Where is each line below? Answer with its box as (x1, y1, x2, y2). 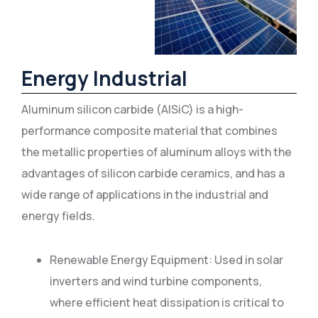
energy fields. (21, 208, 95, 224)
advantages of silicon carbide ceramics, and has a (21, 165, 285, 181)
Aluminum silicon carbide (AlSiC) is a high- (21, 102, 243, 117)
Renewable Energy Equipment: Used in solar (50, 252, 283, 268)
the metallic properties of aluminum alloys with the (21, 144, 292, 160)
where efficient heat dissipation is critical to (50, 295, 284, 310)
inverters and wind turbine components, (50, 273, 262, 289)
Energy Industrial (21, 65, 187, 92)
